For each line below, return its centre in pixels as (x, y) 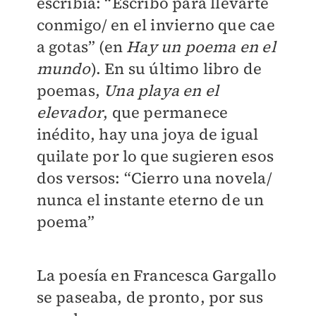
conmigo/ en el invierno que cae (156, 25)
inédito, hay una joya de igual (147, 134)
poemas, (70, 91)
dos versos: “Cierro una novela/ (154, 178)
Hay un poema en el (201, 47)
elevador (70, 113)
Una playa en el (162, 91)
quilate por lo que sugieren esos (155, 156)
